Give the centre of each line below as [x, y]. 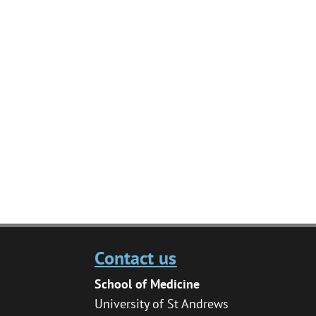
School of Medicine [147, 284]
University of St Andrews [162, 304]
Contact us [136, 258]
